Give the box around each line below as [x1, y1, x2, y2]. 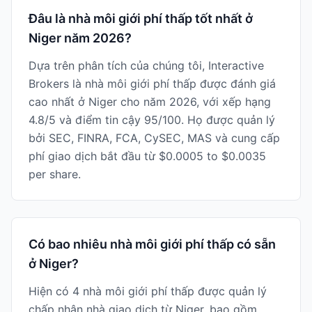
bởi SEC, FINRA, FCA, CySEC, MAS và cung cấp [29, 131, 280, 145]
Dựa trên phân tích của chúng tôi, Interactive [29, 58, 264, 72]
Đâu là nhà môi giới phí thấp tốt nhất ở [29, 11, 253, 26]
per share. [29, 167, 81, 181]
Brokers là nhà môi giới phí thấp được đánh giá [29, 77, 276, 91]
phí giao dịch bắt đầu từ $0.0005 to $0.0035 [29, 149, 266, 163]
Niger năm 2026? [29, 31, 132, 45]
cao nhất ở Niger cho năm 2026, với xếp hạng [29, 95, 271, 109]
